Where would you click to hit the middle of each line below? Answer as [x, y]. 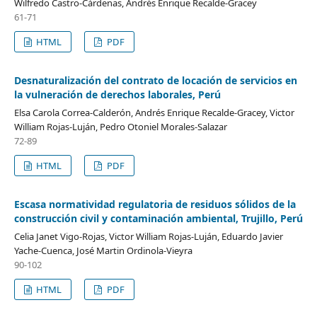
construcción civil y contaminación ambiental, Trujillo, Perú [158, 218]
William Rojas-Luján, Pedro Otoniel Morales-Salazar [120, 126]
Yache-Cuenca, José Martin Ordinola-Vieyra [103, 250]
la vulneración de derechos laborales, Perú [117, 94]
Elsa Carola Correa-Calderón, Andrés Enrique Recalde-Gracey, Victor [154, 112]
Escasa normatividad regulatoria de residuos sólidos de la [155, 204]
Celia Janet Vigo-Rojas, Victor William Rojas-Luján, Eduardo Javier [148, 236]
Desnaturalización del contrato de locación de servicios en [155, 80]
